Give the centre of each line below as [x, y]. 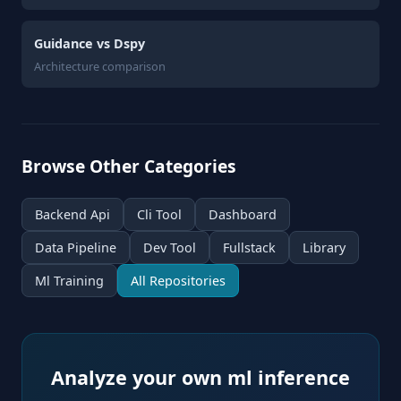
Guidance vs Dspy [90, 43]
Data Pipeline [76, 247]
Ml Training [69, 281]
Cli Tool [159, 214]
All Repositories [178, 281]
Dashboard [243, 214]
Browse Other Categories [129, 166]
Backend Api [73, 214]
